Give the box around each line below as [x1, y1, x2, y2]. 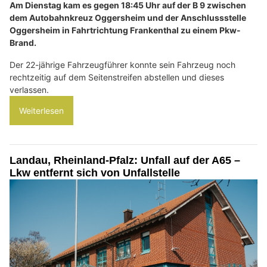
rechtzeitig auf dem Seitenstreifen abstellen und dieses [10, 72, 224, 82]
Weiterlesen [19, 105, 64, 116]
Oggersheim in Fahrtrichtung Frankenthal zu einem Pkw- [10, 24, 241, 35]
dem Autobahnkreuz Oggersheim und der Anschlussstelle [10, 12, 246, 23]
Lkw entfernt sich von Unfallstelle [10, 166, 180, 179]
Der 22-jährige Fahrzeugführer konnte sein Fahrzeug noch [10, 59, 235, 70]
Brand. [10, 37, 36, 48]
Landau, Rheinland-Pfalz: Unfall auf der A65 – [10, 154, 240, 166]
